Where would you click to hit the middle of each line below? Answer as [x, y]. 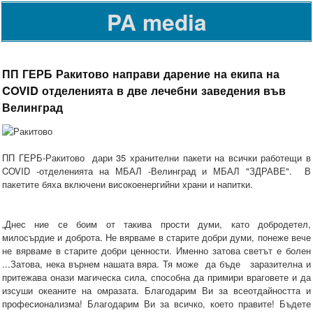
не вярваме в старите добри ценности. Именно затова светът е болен [156, 251]
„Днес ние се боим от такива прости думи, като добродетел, [156, 224]
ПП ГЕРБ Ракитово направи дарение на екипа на [141, 73]
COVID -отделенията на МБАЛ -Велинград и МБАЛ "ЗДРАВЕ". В [156, 171]
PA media [156, 22]
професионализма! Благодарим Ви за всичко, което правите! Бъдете [156, 304]
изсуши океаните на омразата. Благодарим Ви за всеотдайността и [156, 291]
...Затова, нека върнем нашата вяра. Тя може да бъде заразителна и [156, 264]
